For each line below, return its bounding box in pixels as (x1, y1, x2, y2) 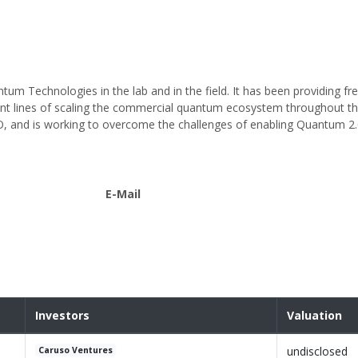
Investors (35, 308, 89, 324)
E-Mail (105, 186, 141, 202)
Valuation (287, 308, 342, 324)
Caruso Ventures (38, 344, 113, 356)
